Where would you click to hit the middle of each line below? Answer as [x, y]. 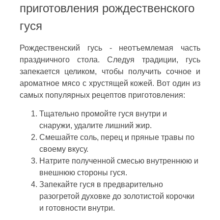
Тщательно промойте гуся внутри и [103, 113]
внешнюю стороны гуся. [83, 172]
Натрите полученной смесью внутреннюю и [119, 161]
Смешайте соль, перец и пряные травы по [117, 137]
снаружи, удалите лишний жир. [96, 125]
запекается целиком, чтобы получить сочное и [110, 71]
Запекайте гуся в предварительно [101, 184]
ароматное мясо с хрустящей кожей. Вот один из [110, 83]
